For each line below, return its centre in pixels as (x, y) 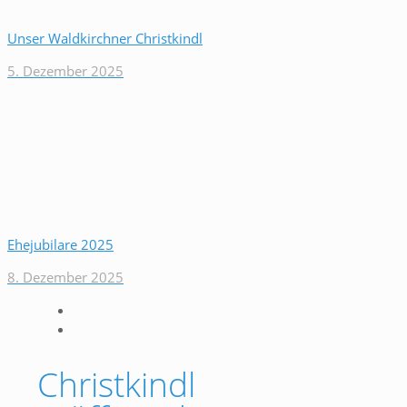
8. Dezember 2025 (65, 277)
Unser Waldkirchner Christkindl (105, 38)
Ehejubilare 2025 (60, 244)
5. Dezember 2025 (65, 71)
